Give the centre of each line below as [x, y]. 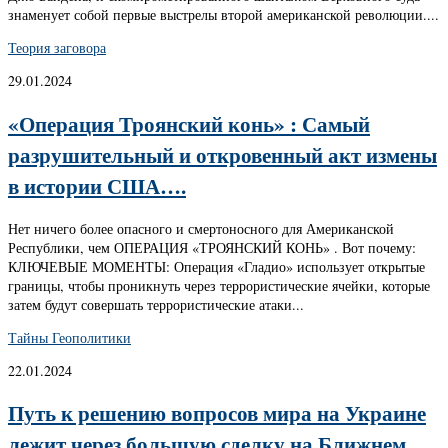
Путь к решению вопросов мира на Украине [217, 413]
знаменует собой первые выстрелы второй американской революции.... [223, 15]
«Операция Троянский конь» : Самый [189, 123]
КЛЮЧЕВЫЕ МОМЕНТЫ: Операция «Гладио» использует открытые [216, 266]
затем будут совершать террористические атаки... [156, 304]
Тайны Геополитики [69, 337]
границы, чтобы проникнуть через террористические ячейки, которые [219, 285]
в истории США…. [97, 185]
